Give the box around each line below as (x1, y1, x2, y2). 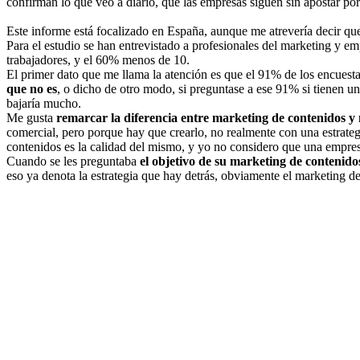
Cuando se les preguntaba (6, 153, 140, 168)
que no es (6, 81, 57, 96)
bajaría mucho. (6, 96, 81, 110)
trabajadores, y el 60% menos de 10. (6, 52, 190, 67)
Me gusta (6, 110, 56, 125)
